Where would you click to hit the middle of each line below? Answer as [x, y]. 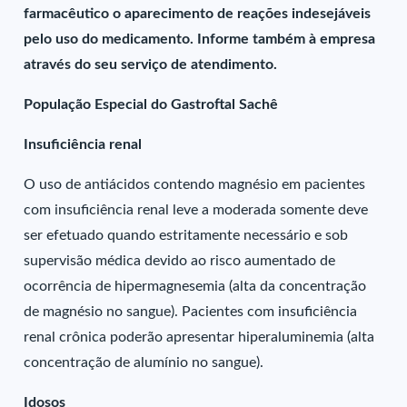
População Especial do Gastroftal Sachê [151, 104]
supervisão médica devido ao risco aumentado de [180, 261]
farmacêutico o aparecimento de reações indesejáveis [198, 14]
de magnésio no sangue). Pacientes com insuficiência [191, 312]
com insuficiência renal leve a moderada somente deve [196, 210]
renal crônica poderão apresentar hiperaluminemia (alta [199, 337]
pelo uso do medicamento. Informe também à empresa [200, 39]
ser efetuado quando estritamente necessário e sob [186, 235]
